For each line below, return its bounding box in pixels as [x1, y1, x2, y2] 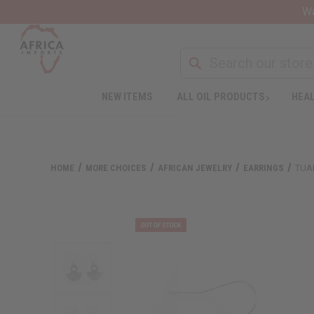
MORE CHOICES [86, 162, 147, 173]
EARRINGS [243, 162, 285, 173]
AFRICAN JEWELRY [158, 162, 233, 173]
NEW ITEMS [101, 90, 153, 103]
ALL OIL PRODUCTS [176, 90, 265, 103]
